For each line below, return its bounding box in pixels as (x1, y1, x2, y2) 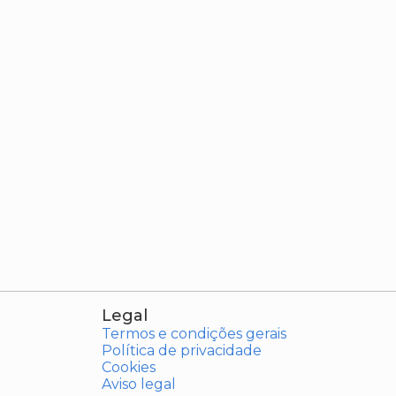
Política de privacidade (101, 342, 262, 359)
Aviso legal (101, 376, 176, 392)
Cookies (101, 359, 156, 376)
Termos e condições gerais (101, 325, 286, 342)
